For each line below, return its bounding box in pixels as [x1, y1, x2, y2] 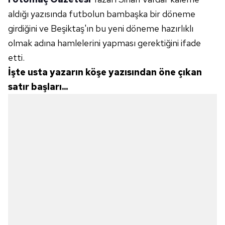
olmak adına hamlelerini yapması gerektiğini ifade [8, 37, 201, 49]
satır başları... [8, 80, 68, 92]
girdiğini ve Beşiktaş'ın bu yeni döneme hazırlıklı [8, 22, 193, 34]
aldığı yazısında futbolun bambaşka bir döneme [8, 8, 195, 20]
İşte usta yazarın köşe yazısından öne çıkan [8, 66, 202, 78]
